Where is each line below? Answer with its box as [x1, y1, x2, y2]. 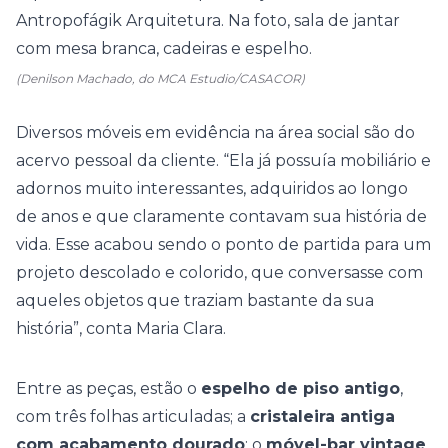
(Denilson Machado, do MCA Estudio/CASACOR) [16, 71, 305, 86]
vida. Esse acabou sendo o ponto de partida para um [16, 235, 431, 254]
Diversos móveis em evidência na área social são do [16, 123, 415, 142]
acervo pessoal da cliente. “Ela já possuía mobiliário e [16, 151, 431, 170]
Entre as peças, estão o [16, 379, 201, 398]
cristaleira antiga [250, 407, 395, 426]
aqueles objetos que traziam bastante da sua [16, 291, 374, 310]
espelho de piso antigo [201, 379, 400, 398]
